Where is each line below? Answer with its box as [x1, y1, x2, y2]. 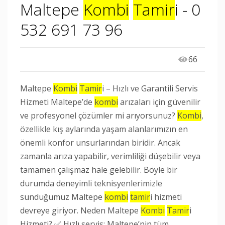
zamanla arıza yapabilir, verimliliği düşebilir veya [20, 151, 200, 162]
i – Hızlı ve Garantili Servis [102, 83, 198, 94]
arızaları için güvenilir [118, 96, 200, 107]
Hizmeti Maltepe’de [20, 96, 94, 107]
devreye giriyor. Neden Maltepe [20, 205, 141, 216]
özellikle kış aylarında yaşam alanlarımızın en [20, 124, 188, 135]
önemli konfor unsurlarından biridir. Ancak [20, 137, 180, 148]
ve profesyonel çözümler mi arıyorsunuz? [20, 110, 177, 121]
